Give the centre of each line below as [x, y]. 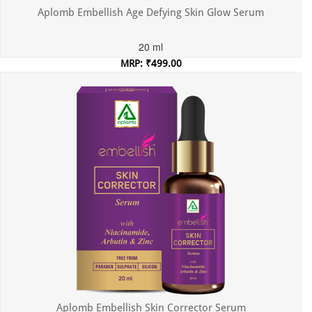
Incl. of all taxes [151, 75]
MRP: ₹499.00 [151, 64]
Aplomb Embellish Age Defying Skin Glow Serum [151, 13]
